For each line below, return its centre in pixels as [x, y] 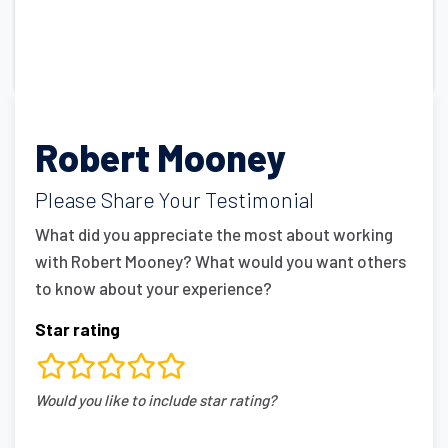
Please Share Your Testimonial [174, 200]
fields [66, 408]
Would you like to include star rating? [155, 399]
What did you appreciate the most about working [214, 233]
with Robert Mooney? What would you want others [220, 260]
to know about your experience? [153, 287]
